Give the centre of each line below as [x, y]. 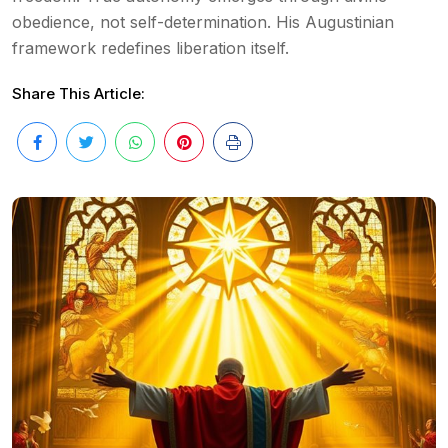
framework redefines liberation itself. [150, 48]
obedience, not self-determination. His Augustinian [203, 22]
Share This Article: [78, 93]
